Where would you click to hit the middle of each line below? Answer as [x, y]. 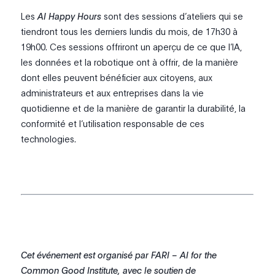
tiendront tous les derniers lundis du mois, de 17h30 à [130, 31]
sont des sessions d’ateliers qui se [172, 16]
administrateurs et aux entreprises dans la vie [113, 92]
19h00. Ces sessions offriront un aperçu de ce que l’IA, [132, 46]
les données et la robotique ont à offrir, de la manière [130, 62]
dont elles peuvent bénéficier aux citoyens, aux [117, 77]
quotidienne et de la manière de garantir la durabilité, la [134, 108]
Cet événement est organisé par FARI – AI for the [119, 254]
